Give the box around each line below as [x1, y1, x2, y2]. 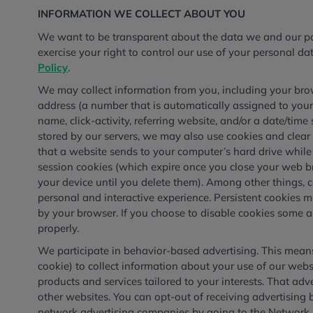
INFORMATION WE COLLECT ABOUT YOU [38, 7, 246, 21]
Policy [38, 60, 68, 74]
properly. [38, 221, 85, 235]
